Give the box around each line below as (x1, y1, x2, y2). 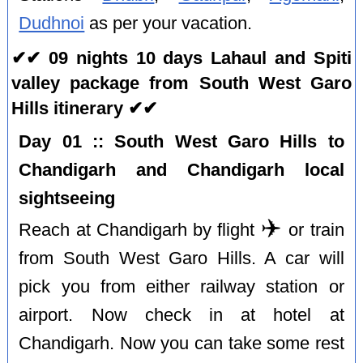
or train (283, 220, 344, 240)
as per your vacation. (84, 13, 253, 33)
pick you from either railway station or (19, 276, 344, 297)
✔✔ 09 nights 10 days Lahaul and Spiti (11, 47, 352, 68)
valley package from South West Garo (11, 72, 352, 93)
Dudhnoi (19, 13, 85, 33)
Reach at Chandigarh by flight (19, 220, 261, 240)
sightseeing (19, 188, 116, 208)
